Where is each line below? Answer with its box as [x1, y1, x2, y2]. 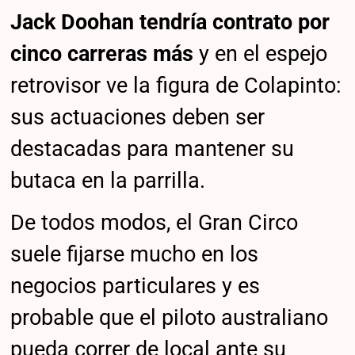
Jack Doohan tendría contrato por [10, 9, 330, 35]
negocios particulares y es [10, 273, 261, 300]
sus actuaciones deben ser [10, 104, 265, 130]
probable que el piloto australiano [10, 305, 329, 331]
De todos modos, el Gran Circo [10, 210, 299, 236]
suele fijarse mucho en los [10, 242, 259, 268]
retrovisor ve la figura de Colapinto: [10, 72, 342, 98]
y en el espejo [199, 40, 328, 67]
